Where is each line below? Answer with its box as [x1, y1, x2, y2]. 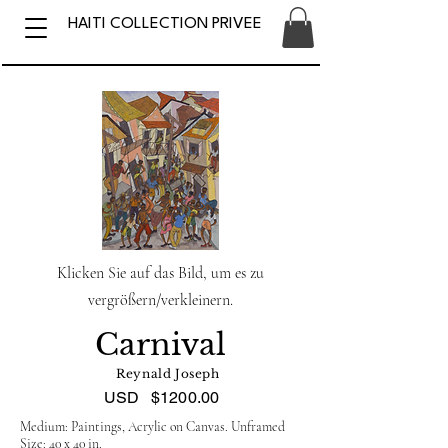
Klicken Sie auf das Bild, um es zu [56, 262, 264, 283]
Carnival [94, 325, 226, 363]
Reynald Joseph [116, 365, 220, 381]
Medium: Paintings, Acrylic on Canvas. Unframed [20, 417, 285, 435]
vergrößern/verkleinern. [87, 289, 233, 310]
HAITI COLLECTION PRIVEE [67, 16, 262, 32]
